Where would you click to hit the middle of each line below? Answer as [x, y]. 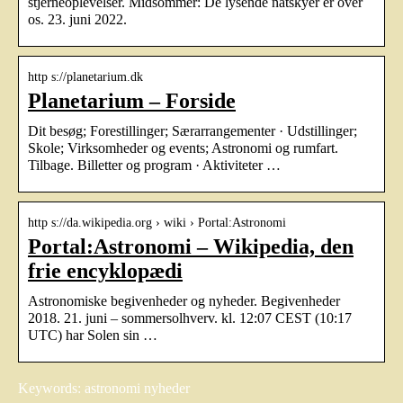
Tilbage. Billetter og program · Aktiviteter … [154, 165]
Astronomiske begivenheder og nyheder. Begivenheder [184, 300]
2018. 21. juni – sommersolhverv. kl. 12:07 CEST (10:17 [190, 318]
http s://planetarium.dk [85, 76]
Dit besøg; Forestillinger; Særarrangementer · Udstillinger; [193, 130]
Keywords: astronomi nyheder [104, 388]
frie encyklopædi [105, 270]
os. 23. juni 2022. [77, 19]
